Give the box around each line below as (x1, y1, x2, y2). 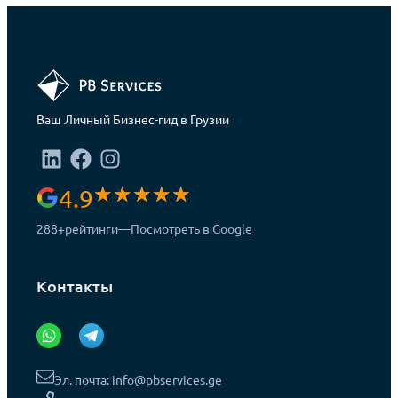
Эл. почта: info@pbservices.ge (54, 370, 223, 387)
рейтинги (65, 220, 119, 237)
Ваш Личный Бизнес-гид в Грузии (36, 111, 230, 128)
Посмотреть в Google (131, 220, 253, 237)
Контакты (36, 275, 114, 297)
